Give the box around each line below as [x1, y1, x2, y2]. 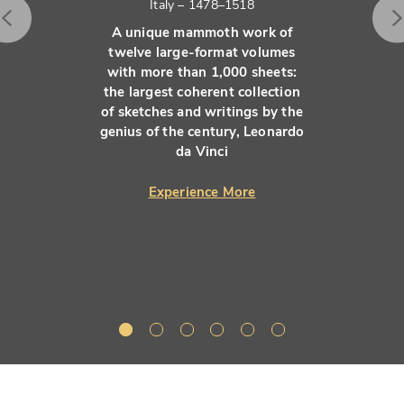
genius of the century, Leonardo [99, 123, 305, 141]
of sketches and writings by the [101, 103, 303, 121]
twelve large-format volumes [108, 43, 296, 61]
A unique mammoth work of [111, 23, 293, 41]
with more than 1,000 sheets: [106, 63, 298, 81]
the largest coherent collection [104, 83, 300, 101]
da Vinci [176, 142, 228, 161]
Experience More [148, 182, 256, 201]
